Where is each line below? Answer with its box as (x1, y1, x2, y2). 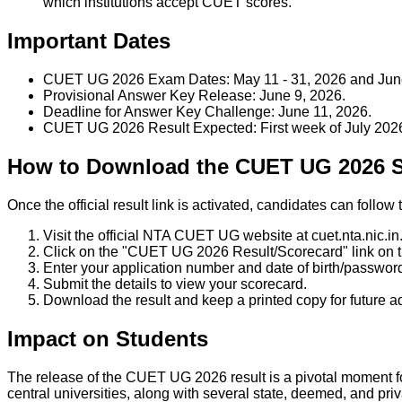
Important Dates (7, 29, 170, 54)
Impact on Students (7, 326, 208, 351)
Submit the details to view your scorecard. (43, 276, 307, 293)
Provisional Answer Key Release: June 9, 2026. (43, 88, 345, 104)
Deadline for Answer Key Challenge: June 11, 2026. (43, 104, 371, 120)
